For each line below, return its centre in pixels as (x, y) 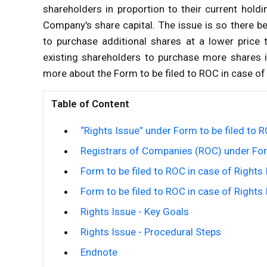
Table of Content (90, 103)
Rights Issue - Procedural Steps (150, 232)
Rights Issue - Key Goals (134, 211)
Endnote (99, 252)
